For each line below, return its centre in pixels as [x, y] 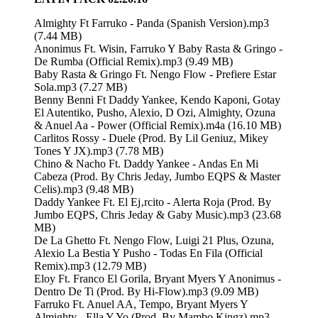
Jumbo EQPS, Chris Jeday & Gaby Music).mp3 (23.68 [158, 214]
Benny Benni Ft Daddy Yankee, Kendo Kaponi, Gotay [157, 99]
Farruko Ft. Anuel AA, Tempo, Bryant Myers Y [141, 304]
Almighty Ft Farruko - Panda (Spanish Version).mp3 [152, 23]
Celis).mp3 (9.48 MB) [84, 189]
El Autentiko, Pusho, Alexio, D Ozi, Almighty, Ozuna [155, 112]
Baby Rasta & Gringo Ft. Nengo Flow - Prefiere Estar [155, 74]
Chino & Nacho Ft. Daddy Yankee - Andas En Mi [146, 163]
